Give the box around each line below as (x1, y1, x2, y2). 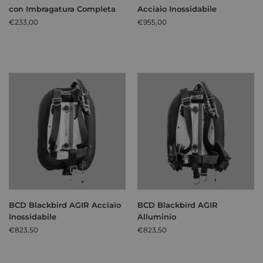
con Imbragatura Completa (9, 4, 116, 14)
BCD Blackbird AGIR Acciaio (9, 200, 121, 210)
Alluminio (137, 212, 176, 222)
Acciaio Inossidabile (137, 4, 217, 14)
